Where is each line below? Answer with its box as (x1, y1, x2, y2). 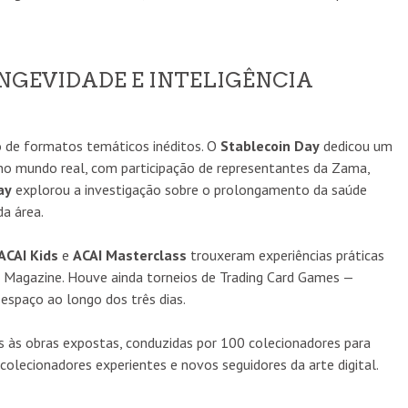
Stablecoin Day (220, 136, 320, 155)
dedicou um (320, 136, 393, 155)
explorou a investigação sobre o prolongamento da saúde (12, 179, 367, 199)
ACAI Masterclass (73, 245, 187, 264)
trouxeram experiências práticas (187, 245, 384, 264)
